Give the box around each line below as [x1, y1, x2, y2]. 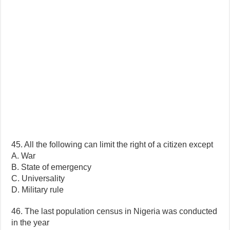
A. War [11, 151, 36, 160]
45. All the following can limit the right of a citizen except [11, 140, 214, 149]
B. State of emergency [11, 162, 92, 171]
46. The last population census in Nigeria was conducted [11, 206, 218, 216]
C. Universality [11, 174, 65, 183]
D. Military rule [11, 185, 64, 194]
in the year [11, 218, 50, 227]
